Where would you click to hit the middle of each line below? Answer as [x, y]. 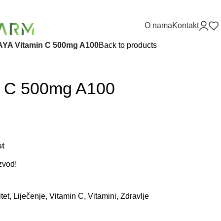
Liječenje [29, 196]
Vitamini [102, 196]
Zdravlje [135, 196]
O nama [158, 25]
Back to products [128, 45]
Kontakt [185, 25]
